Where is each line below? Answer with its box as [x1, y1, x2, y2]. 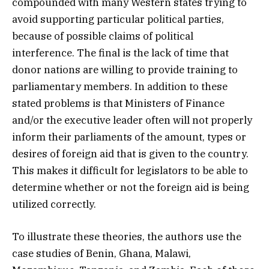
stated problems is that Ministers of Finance [12, 96, 225, 110]
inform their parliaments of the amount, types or [12, 130, 246, 144]
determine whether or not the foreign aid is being [12, 180, 249, 194]
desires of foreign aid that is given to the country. [12, 147, 249, 160]
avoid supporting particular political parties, [12, 12, 224, 26]
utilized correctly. [12, 197, 96, 211]
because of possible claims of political [12, 29, 193, 43]
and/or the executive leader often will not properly [12, 113, 252, 127]
